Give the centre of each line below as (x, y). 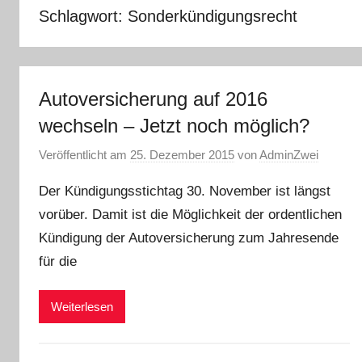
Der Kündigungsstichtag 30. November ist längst (185, 191)
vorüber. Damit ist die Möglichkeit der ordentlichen (190, 215)
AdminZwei (289, 155)
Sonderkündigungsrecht (213, 16)
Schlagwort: (83, 16)
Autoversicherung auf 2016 (153, 99)
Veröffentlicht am (84, 155)
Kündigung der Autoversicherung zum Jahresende (189, 238)
